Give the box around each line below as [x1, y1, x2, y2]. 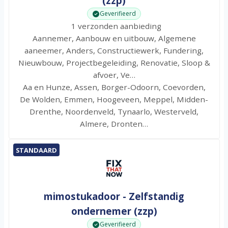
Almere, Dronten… [80, 119, 148, 129]
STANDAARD [15, 145, 57, 155]
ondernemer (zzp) [71, 205, 157, 218]
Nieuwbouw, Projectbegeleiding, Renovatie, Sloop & [18, 58, 210, 68]
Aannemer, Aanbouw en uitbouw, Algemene [32, 33, 196, 44]
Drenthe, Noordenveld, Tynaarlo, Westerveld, [30, 106, 198, 117]
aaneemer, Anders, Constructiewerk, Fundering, [24, 45, 204, 56]
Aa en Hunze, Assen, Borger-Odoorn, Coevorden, [22, 82, 206, 93]
